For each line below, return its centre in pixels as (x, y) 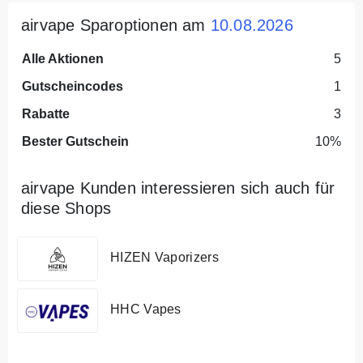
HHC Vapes (146, 309)
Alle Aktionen (63, 59)
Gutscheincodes (73, 87)
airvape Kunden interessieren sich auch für (178, 188)
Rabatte (46, 114)
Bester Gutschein (75, 142)
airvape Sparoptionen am (116, 26)
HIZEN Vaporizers (164, 257)
